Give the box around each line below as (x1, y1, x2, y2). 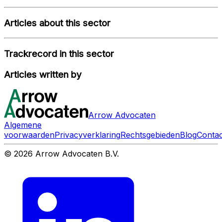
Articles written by (4, 68, 82, 80)
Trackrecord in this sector (4, 48, 114, 59)
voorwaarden (4, 130, 55, 140)
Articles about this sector (4, 17, 111, 29)
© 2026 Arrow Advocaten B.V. (4, 149, 119, 159)
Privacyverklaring (55, 130, 120, 140)
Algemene (4, 120, 42, 130)
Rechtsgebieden (120, 130, 180, 140)
